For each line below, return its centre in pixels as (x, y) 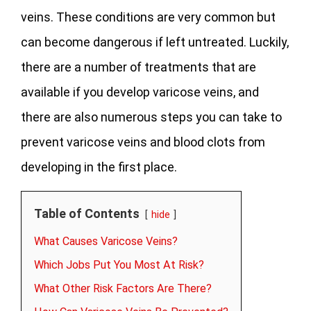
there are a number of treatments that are (138, 67)
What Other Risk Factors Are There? (123, 289)
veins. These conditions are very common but (148, 17)
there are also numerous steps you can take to (151, 117)
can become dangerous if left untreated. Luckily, (155, 42)
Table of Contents (87, 214)
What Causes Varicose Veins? (106, 242)
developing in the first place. (99, 167)
